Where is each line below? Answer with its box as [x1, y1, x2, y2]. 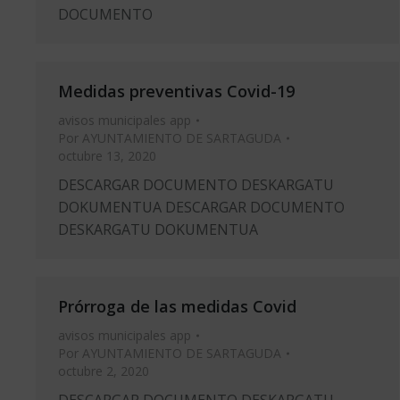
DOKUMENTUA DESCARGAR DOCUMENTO [58, 197, 345, 217]
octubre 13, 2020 [58, 147, 156, 164]
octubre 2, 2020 [58, 362, 149, 379]
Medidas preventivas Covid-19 [58, 80, 295, 102]
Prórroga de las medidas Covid [58, 296, 296, 317]
